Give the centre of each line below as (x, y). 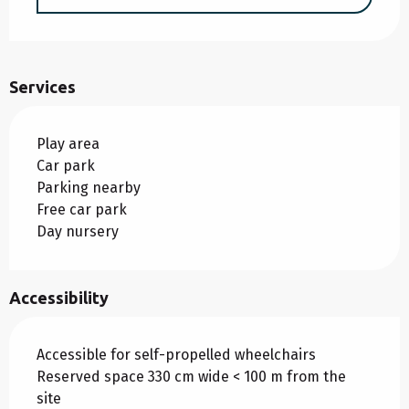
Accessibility (59, 298)
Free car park (82, 210)
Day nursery (78, 232)
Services (42, 87)
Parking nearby (89, 188)
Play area (68, 144)
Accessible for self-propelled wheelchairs (176, 355)
